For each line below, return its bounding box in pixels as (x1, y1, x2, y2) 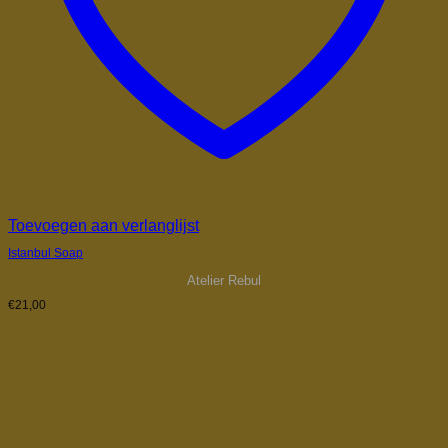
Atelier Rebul (187, 273, 261, 289)
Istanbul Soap (8, 246, 83, 261)
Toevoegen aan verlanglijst (8, 216, 199, 234)
